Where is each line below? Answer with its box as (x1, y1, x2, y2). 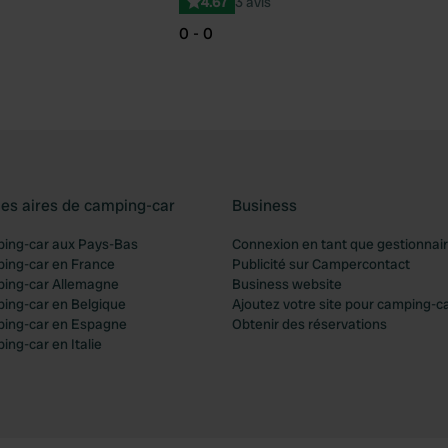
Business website (232, 275, 342, 293)
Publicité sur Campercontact (232, 255, 410, 273)
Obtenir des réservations (232, 315, 387, 333)
